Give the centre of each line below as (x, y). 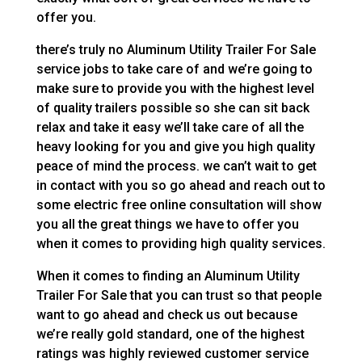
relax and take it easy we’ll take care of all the (170, 127)
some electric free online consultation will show (179, 204)
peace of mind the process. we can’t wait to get (176, 166)
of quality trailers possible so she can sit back (173, 107)
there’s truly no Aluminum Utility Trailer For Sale (176, 49)
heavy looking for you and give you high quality (175, 146)
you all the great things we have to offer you (167, 224)
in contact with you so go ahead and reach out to (181, 185)
